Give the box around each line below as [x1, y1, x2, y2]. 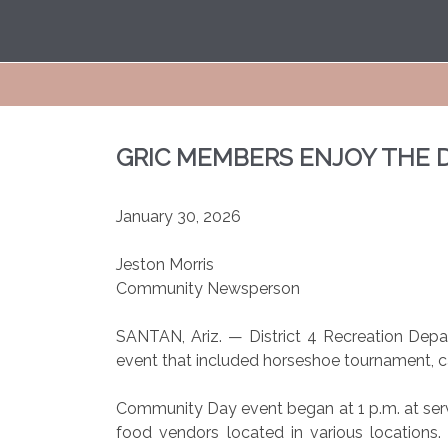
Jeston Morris [116, 255, 214, 274]
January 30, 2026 [116, 207, 241, 226]
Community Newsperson [116, 279, 300, 298]
